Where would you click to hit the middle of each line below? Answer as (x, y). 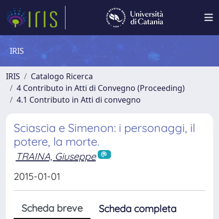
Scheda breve (52, 208)
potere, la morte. (56, 142)
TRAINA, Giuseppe (56, 156)
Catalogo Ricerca (62, 76)
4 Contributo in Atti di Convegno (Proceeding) (101, 88)
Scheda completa (138, 208)
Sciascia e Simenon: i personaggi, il (104, 128)
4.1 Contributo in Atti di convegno (79, 100)
